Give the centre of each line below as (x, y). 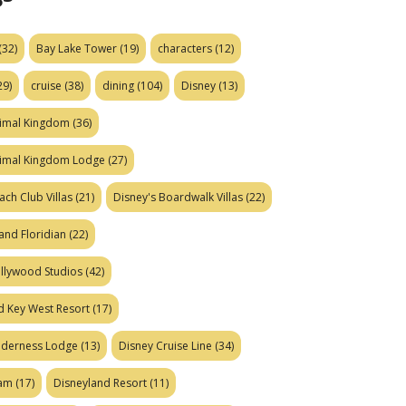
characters (185, 49)
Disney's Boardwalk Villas (178, 198)
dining (118, 86)
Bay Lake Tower (77, 49)
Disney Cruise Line (165, 346)
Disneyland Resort (100, 383)
